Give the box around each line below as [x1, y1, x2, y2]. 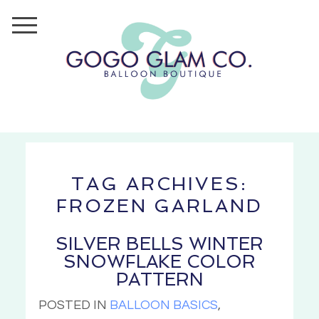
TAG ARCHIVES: [71, 173, 248, 195]
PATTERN [115, 268, 204, 290]
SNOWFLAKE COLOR [63, 251, 256, 272]
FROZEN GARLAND [56, 195, 263, 217]
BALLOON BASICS [110, 298, 219, 312]
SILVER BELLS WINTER [56, 233, 263, 254]
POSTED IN [38, 298, 110, 312]
